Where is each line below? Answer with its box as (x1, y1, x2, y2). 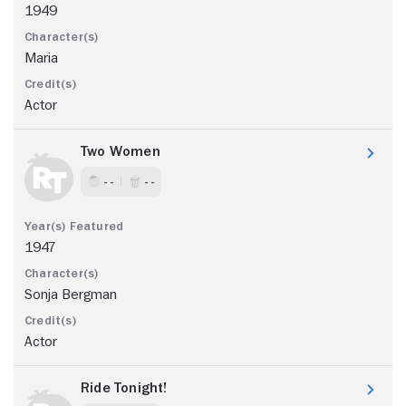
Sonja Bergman (24, 286, 117, 302)
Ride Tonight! (81, 380, 168, 395)
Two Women (81, 143, 160, 159)
